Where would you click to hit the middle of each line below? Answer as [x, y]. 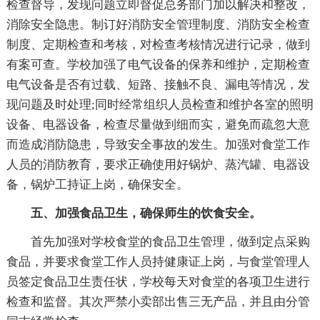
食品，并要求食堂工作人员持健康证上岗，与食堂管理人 [158, 261]
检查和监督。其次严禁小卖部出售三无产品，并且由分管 [158, 301]
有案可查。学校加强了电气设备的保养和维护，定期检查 [158, 64]
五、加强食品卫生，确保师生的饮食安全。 [146, 213]
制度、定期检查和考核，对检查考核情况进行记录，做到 [158, 44]
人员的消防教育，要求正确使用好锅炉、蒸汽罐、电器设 [158, 164]
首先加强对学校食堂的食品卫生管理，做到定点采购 [170, 241]
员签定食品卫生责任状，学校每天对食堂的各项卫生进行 [158, 281]
